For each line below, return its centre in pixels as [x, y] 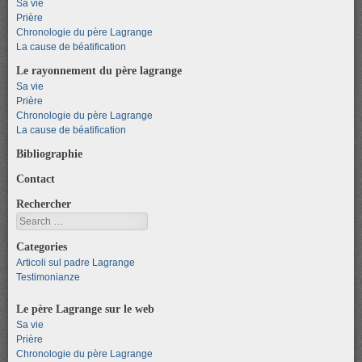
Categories [42, 246]
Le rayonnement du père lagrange [99, 70]
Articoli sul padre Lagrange [76, 262]
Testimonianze [48, 277]
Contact [36, 178]
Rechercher [44, 203]
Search [32, 219]
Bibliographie [49, 153]
